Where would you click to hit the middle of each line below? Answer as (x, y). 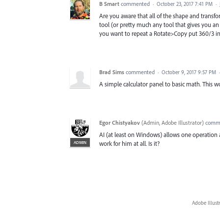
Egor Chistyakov (120, 123)
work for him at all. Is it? (129, 144)
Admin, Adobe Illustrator (173, 123)
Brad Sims (112, 72)
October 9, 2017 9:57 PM (189, 72)
